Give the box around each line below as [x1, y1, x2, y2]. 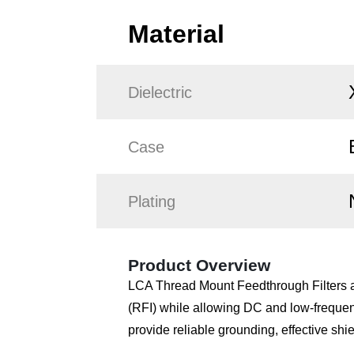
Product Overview [128, 256, 270, 275]
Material [128, 20, 224, 49]
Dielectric [128, 83, 192, 101]
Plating [128, 192, 175, 210]
